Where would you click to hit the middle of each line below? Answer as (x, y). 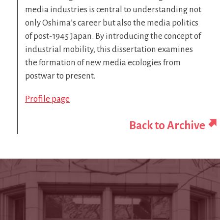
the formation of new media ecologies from (103, 63)
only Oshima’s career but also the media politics (112, 23)
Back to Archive (167, 126)
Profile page (47, 99)
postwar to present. (60, 76)
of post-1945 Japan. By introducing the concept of (113, 36)
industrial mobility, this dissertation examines (109, 50)
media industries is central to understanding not (113, 10)
